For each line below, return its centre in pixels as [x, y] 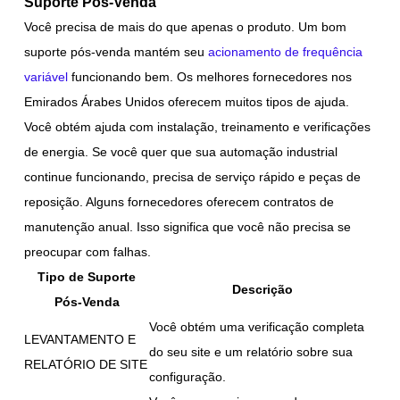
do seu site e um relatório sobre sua [251, 351]
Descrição [262, 289]
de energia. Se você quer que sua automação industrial [181, 151]
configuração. [188, 376]
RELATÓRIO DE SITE [86, 364]
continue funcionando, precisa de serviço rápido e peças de [193, 176]
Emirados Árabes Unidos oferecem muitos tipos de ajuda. [187, 101]
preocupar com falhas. [88, 251]
